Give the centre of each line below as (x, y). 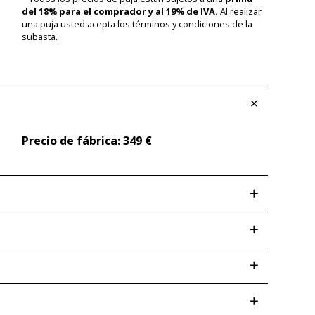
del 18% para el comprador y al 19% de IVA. (120, 12)
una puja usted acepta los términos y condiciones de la (137, 24)
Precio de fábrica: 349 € (86, 141)
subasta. (39, 37)
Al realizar (239, 12)
